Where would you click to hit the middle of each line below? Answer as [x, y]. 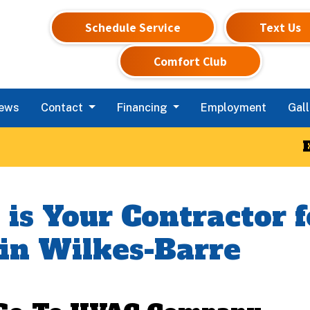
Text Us [281, 27]
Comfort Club [191, 61]
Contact [64, 108]
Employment [234, 108]
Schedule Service [133, 27]
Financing [143, 108]
